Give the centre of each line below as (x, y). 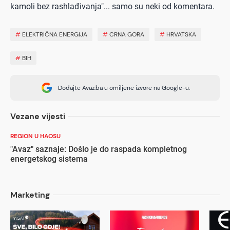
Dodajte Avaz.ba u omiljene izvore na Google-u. (124, 88)
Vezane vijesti (38, 117)
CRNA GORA (127, 35)
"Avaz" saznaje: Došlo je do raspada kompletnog (99, 149)
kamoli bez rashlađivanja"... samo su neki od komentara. (113, 7)
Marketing (30, 195)
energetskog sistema (49, 159)
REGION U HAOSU (35, 136)
